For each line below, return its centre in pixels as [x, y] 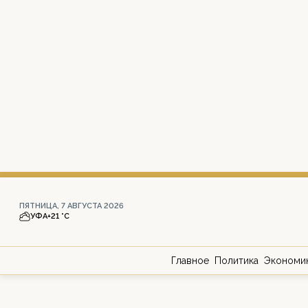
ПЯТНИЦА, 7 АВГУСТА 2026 [71, 206]
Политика [236, 261]
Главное [190, 261]
